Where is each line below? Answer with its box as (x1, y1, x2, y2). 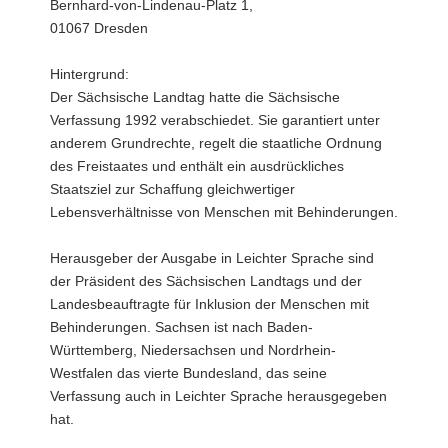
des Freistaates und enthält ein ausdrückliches (50, 157, 344, 174)
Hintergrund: (50, 65, 129, 82)
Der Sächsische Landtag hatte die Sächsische (50, 88, 340, 105)
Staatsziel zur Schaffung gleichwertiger (50, 180, 295, 197)
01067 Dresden (50, 19, 148, 36)
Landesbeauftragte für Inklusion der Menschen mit (50, 295, 369, 312)
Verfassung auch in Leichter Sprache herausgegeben (50, 387, 387, 404)
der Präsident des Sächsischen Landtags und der (50, 272, 362, 289)
